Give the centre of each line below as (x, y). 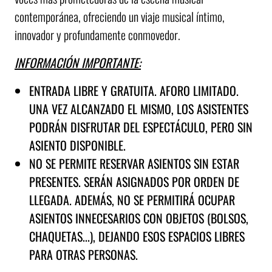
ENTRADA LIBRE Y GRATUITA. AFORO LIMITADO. (134, 91)
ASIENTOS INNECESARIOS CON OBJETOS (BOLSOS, (139, 218)
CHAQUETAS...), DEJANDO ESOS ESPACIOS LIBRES (137, 236)
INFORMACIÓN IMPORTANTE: (78, 63)
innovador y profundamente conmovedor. (97, 35)
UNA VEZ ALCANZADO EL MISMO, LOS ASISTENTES (139, 109)
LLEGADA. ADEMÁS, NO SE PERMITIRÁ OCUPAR (132, 200)
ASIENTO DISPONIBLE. (77, 145)
